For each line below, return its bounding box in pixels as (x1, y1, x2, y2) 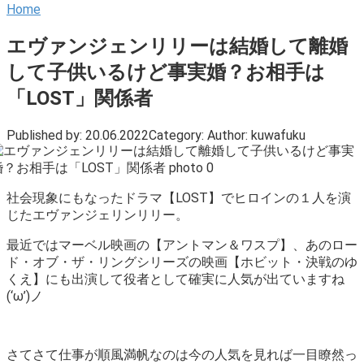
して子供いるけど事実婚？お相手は (6, 60, 325, 84)
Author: (207, 127, 248, 143)
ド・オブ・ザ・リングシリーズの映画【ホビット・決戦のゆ (6, 253, 357, 270)
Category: (149, 127, 204, 143)
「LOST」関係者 (6, 86, 153, 110)
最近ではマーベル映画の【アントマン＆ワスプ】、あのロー (6, 236, 357, 253)
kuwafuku (251, 127, 305, 143)
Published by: (6, 127, 82, 143)
